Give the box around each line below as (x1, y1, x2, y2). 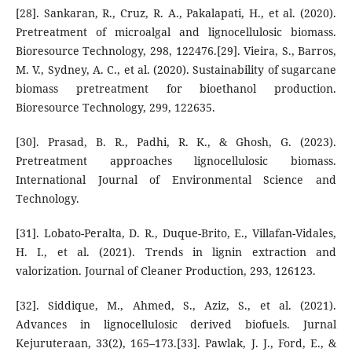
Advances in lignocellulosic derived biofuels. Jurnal (15, 317, 337, 332)
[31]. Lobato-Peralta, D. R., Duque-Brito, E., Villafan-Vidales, (15, 225, 337, 241)
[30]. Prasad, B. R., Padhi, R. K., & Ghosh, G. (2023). (15, 134, 337, 150)
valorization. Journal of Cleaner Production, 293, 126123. (15, 263, 316, 279)
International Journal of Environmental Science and (15, 172, 337, 188)
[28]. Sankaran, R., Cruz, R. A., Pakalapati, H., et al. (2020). (15, 5, 337, 21)
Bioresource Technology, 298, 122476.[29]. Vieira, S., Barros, (15, 43, 337, 59)
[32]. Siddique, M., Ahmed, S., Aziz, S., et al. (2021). (15, 298, 337, 313)
